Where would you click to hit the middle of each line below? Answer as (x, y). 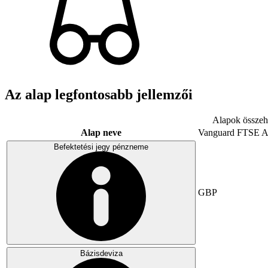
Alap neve (101, 132)
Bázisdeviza (101, 253)
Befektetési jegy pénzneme (101, 147)
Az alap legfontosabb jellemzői (99, 94)
